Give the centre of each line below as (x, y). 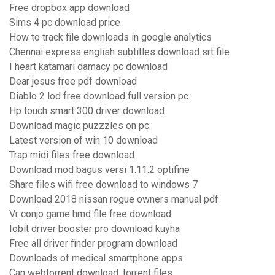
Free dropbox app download (69, 8)
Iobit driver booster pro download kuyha (95, 229)
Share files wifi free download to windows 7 (103, 185)
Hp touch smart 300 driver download (87, 111)
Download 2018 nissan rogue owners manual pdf (114, 199)
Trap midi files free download (72, 155)
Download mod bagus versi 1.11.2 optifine (99, 170)
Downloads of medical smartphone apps (96, 258)
